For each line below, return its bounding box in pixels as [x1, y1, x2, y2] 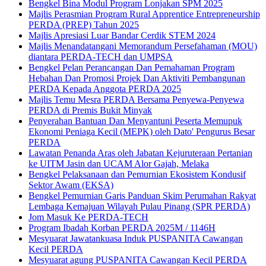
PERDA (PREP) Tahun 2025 [28, 20, 139, 30]
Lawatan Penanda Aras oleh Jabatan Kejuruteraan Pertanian [28, 148, 252, 159]
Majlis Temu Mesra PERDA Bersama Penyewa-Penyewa [28, 94, 244, 105]
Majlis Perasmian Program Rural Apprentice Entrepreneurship [28, 9, 260, 20]
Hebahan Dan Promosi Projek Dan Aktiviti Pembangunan [28, 73, 245, 84]
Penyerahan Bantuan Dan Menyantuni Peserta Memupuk [28, 116, 242, 126]
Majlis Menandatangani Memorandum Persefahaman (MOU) [28, 41, 257, 52]
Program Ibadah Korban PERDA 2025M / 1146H [28, 223, 216, 233]
